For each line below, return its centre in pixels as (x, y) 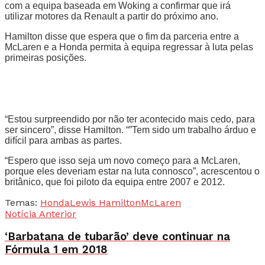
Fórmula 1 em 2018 (56, 250)
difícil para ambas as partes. (63, 140)
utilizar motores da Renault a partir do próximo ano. (112, 16)
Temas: (21, 202)
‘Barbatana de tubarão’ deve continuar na (117, 237)
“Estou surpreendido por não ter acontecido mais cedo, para (130, 119)
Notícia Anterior (41, 214)
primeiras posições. (46, 57)
